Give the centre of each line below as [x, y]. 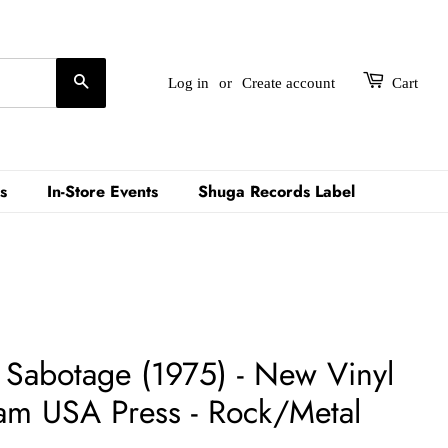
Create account [288, 83]
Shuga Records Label [276, 191]
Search [112, 82]
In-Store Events [102, 191]
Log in [188, 83]
